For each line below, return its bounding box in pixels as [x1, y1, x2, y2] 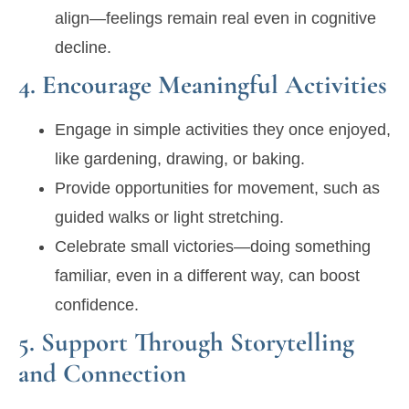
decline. [55, 38, 111, 58]
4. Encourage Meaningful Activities [18, 68, 387, 101]
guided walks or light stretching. [55, 208, 284, 227]
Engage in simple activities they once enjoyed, [55, 121, 391, 140]
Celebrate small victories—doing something [55, 237, 371, 257]
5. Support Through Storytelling [18, 326, 354, 359]
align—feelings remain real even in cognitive [55, 9, 376, 28]
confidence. [55, 296, 139, 315]
